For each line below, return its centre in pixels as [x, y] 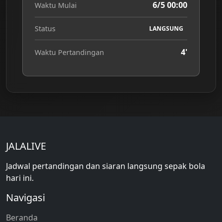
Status [45, 28]
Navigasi [26, 197]
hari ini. [20, 178]
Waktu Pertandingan [69, 52]
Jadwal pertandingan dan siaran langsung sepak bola [106, 166]
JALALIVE [26, 146]
